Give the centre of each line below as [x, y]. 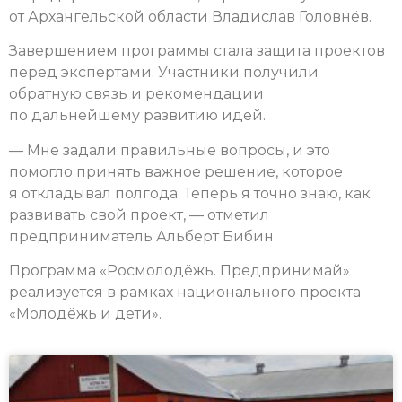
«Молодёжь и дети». [85, 313]
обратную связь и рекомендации [136, 94]
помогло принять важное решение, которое [176, 171]
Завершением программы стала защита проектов [197, 51]
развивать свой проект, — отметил [139, 214]
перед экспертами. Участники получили [164, 73]
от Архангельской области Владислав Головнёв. [190, 16]
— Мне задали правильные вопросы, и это [170, 150]
